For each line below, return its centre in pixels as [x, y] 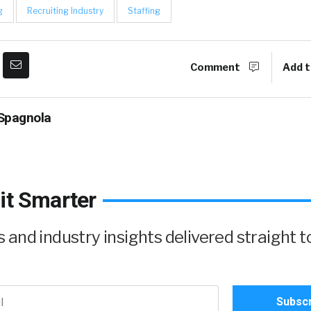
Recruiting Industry [65, 11]
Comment [216, 68]
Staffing [144, 11]
